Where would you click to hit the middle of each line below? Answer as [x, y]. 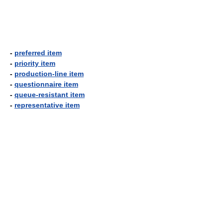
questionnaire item [46, 84]
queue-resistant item [50, 95]
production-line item [49, 74]
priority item [35, 63]
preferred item [38, 53]
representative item [47, 105]
